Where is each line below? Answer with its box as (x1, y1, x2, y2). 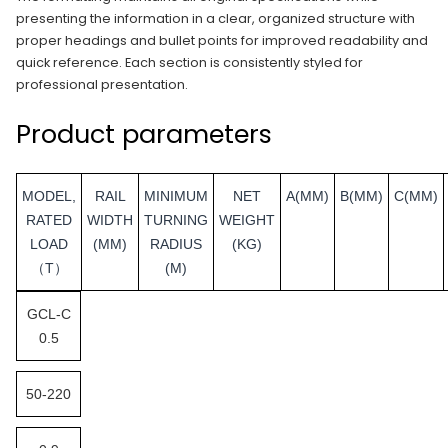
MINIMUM (144, 188, 208, 205)
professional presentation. (16, 75, 188, 93)
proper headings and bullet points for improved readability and (16, 31, 428, 49)
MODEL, (22, 188, 76, 205)
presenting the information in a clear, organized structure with (16, 9, 415, 27)
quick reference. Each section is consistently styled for (16, 53, 363, 71)
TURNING (144, 212, 208, 229)
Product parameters (16, 116, 272, 153)
